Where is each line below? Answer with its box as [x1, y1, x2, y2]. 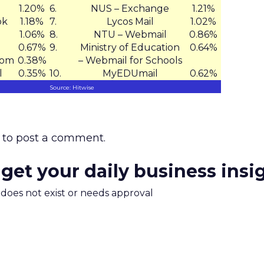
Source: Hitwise [49, 84, 94, 91]
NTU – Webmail [93, 29, 167, 40]
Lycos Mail [106, 16, 154, 27]
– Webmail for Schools [78, 55, 182, 66]
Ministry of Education [80, 42, 180, 53]
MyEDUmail [102, 68, 158, 79]
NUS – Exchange [91, 3, 169, 14]
